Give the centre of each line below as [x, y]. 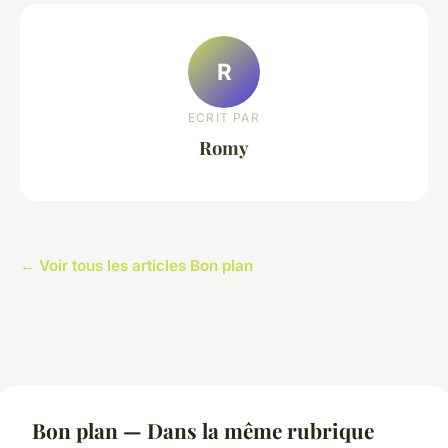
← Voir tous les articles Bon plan [136, 265]
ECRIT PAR [224, 117]
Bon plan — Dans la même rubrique [203, 429]
